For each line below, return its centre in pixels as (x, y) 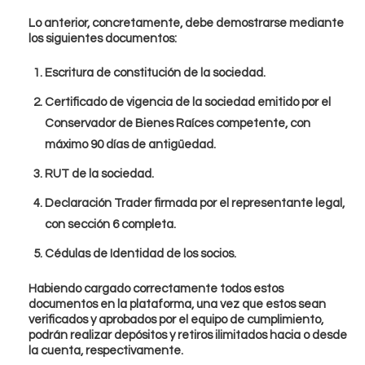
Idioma (176, 141)
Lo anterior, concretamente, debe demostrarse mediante (186, 24)
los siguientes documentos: (103, 39)
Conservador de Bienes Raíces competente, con (178, 124)
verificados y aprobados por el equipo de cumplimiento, (176, 320)
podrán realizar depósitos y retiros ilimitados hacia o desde (188, 336)
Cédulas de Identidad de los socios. (141, 254)
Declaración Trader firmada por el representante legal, (195, 204)
